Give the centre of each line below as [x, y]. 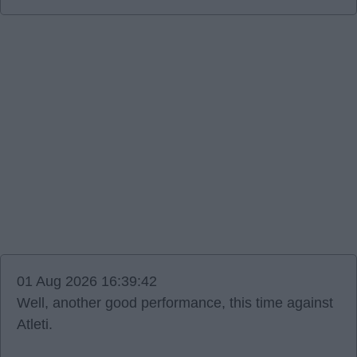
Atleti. [35, 324]
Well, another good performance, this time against [175, 303]
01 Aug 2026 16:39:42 [87, 281]
